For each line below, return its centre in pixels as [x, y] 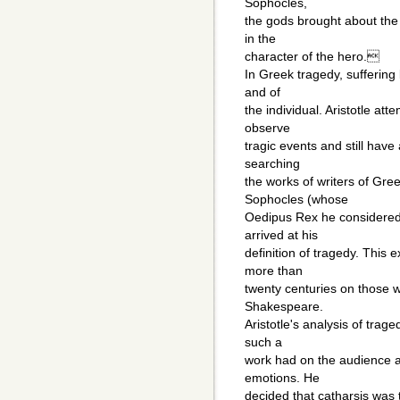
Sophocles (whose [296, 200]
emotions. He [282, 378]
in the [260, 39]
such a [263, 342]
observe [267, 128]
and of [262, 92]
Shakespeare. [284, 307]
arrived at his [281, 235]
